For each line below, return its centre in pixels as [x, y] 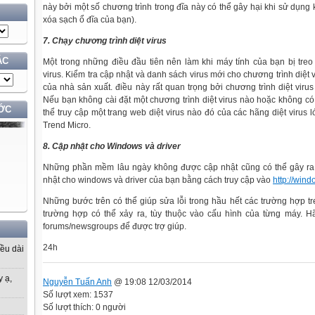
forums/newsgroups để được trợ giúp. [115, 226]
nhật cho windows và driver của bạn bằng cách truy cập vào [158, 180]
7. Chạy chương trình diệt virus [105, 41]
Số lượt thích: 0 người [84, 307]
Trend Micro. [67, 125]
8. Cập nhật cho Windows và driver [112, 146]
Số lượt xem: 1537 [78, 294]
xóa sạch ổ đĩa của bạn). [90, 20]
